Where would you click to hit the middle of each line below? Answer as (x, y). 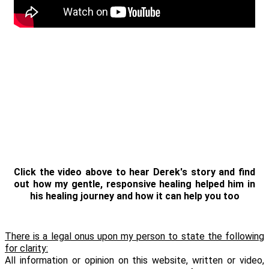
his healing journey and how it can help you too (134, 196)
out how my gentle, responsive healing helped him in (134, 184)
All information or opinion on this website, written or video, (134, 261)
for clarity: (26, 249)
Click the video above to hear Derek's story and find (134, 172)
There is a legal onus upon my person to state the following (134, 237)
